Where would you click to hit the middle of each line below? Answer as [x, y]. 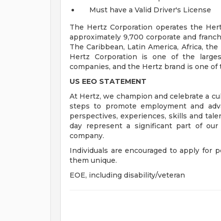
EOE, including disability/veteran [127, 175]
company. [87, 136]
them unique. [93, 160]
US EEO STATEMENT [108, 81]
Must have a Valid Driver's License [150, 10]
